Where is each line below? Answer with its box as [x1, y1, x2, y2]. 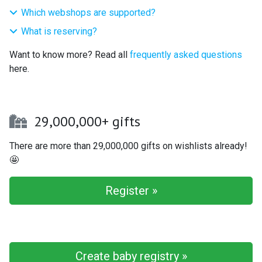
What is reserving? [21, 25, 97, 37]
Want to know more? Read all [9, 49, 130, 60]
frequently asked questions [130, 49, 242, 60]
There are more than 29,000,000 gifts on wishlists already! [9, 140, 247, 151]
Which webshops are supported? [21, 6, 156, 18]
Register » [105, 183, 157, 198]
